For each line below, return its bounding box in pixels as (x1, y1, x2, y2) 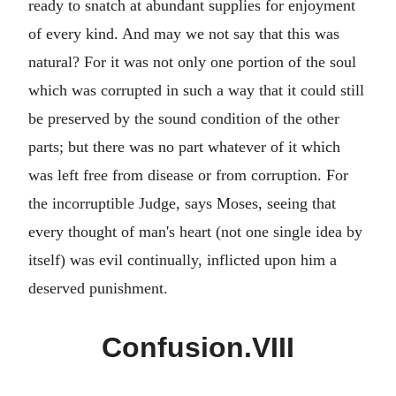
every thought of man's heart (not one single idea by (28, 223, 362, 240)
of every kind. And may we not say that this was (28, 25, 339, 42)
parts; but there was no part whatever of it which (28, 138, 340, 156)
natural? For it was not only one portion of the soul (28, 53, 356, 71)
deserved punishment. (28, 279, 168, 297)
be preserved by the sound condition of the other (28, 110, 339, 127)
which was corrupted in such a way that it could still (28, 81, 364, 99)
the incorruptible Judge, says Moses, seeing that (28, 194, 336, 212)
